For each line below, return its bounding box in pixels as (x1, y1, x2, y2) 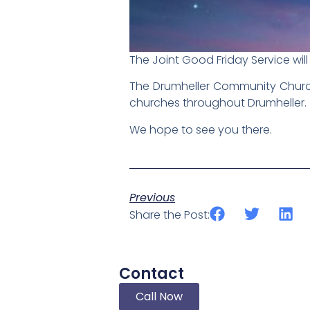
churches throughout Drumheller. (129, 95, 307, 111)
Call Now (136, 288, 183, 304)
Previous (129, 190, 175, 206)
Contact (119, 262, 184, 284)
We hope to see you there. (129, 121, 272, 138)
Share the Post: (129, 207, 210, 224)
